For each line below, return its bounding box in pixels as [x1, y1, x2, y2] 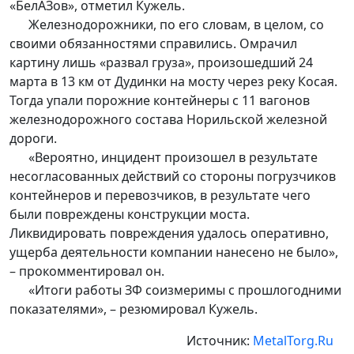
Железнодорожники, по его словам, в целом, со [9, 16, 324, 34]
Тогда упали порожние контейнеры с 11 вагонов [9, 92, 310, 110]
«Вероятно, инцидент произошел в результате [9, 149, 318, 167]
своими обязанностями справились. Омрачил [9, 35, 297, 53]
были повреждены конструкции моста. [9, 205, 250, 224]
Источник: [186, 332, 253, 350]
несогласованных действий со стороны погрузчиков [9, 168, 336, 186]
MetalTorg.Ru [253, 332, 333, 350]
